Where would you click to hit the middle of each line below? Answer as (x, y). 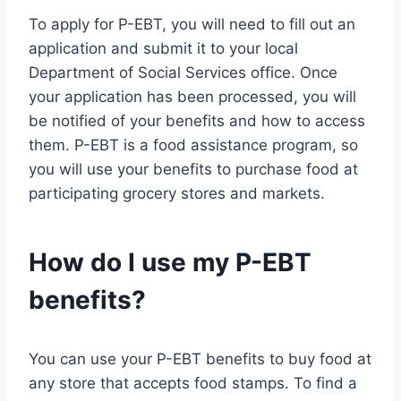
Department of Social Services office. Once (183, 72)
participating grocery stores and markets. (177, 193)
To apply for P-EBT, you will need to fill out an (192, 24)
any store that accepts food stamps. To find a (193, 383)
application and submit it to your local (163, 48)
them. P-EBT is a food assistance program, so (193, 145)
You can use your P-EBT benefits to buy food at (200, 358)
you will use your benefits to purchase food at (193, 169)
